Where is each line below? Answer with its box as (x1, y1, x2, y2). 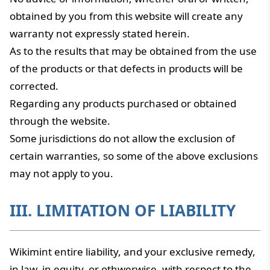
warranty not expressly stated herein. (10, 27, 190, 40)
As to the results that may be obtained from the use (10, 44, 257, 58)
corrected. (10, 79, 58, 93)
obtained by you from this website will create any (10, 9, 243, 23)
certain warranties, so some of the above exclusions (10, 149, 258, 163)
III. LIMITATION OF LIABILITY (10, 199, 236, 221)
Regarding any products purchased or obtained (10, 96, 236, 110)
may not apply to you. (10, 166, 113, 180)
